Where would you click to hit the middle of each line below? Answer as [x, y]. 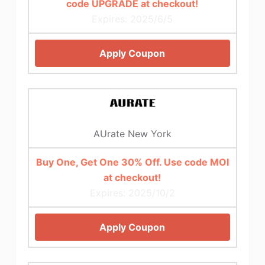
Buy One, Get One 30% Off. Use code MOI [132, 162]
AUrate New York [132, 133]
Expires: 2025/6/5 [132, 19]
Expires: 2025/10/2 [132, 193]
